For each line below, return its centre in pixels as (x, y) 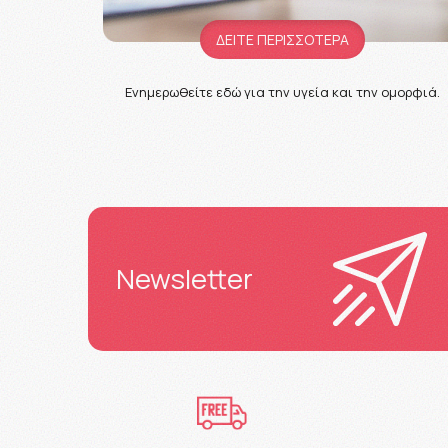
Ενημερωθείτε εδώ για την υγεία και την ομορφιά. (282, 91)
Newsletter (185, 279)
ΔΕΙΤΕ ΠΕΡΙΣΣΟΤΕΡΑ (282, 39)
